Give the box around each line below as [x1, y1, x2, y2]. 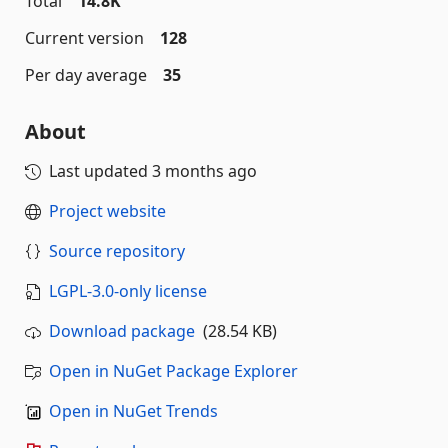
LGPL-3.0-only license [49, 280, 207, 302]
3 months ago [152, 160, 257, 182]
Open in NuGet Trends [49, 400, 218, 422]
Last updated [49, 160, 152, 182]
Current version [25, 27, 144, 49]
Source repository [49, 240, 185, 262]
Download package [49, 320, 195, 342]
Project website [49, 200, 166, 222]
